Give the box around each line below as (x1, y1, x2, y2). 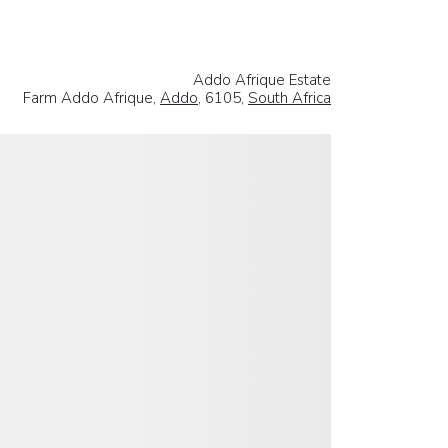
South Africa (248, 87, 331, 108)
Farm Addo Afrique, (23, 87, 160, 108)
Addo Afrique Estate (193, 69, 331, 90)
